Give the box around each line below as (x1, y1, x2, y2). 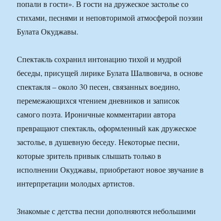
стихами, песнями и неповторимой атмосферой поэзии (17, 12, 203, 23)
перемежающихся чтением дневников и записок (17, 95, 180, 106)
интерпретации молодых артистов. (17, 178, 135, 189)
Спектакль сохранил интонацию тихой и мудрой (17, 54, 182, 65)
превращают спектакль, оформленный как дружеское (17, 123, 197, 134)
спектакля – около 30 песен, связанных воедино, (17, 81, 181, 92)
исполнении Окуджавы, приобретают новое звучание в (17, 164, 204, 175)
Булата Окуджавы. (17, 26, 79, 37)
